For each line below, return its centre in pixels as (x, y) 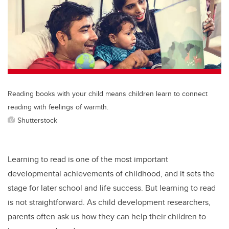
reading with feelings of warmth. (58, 107)
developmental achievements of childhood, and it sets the (111, 174)
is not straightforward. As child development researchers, (109, 202)
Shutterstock (37, 120)
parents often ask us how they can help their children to (107, 217)
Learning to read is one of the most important (88, 159)
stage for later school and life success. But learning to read (112, 188)
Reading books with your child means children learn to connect (108, 94)
